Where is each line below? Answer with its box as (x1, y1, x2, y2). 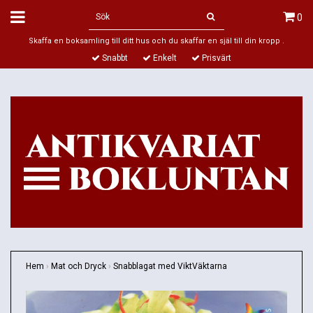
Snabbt (100, 53, 128, 63)
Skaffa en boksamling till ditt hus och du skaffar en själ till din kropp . (29, 36, 284, 45)
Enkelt (151, 53, 177, 63)
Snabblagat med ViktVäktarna (113, 261, 227, 272)
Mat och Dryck (51, 261, 106, 272)
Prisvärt (200, 53, 231, 63)
